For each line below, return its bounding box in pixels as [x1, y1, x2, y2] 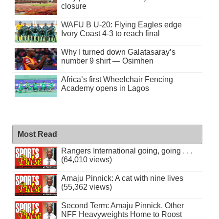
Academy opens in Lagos [61, 84, 149, 93]
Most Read [17, 130, 57, 139]
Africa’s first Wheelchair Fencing [61, 75, 173, 84]
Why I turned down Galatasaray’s [61, 48, 175, 57]
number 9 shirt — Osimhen [61, 57, 153, 66]
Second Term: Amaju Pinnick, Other [61, 201, 184, 210]
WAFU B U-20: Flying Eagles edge [61, 21, 182, 29]
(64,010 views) [61, 155, 112, 164]
